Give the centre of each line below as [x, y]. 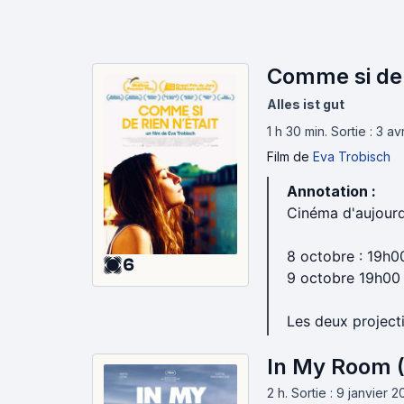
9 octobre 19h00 [344, 278]
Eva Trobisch [352, 156]
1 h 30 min [296, 131]
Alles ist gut [306, 104]
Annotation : [331, 191]
